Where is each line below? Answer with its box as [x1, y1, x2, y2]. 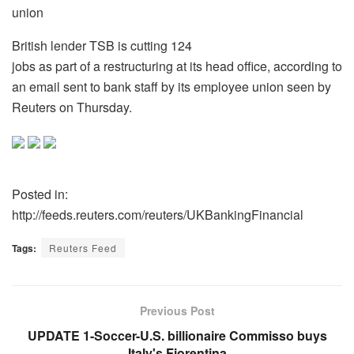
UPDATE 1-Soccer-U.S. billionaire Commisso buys [27, 326, 327, 345]
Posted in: [12, 184, 68, 203]
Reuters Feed [49, 240, 117, 254]
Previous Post [139, 302, 215, 318]
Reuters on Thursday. [12, 97, 132, 116]
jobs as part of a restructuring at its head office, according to [12, 56, 342, 75]
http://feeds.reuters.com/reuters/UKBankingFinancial [12, 205, 303, 224]
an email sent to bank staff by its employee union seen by [12, 77, 331, 96]
